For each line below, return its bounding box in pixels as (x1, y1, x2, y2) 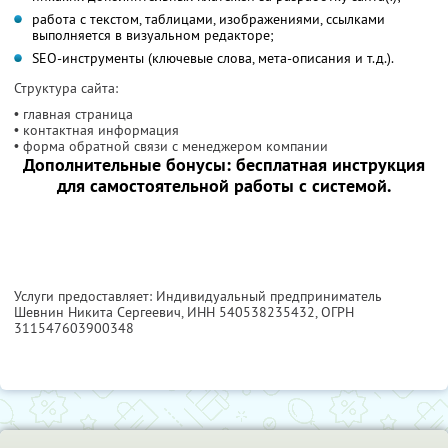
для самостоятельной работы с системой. (57, 173, 391, 197)
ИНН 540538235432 (187, 302, 315, 321)
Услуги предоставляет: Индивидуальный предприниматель (14, 286, 382, 305)
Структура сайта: (14, 78, 118, 97)
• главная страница (14, 104, 133, 123)
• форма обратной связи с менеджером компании (14, 136, 328, 155)
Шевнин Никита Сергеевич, (14, 302, 187, 321)
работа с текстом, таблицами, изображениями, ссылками (32, 9, 385, 28)
